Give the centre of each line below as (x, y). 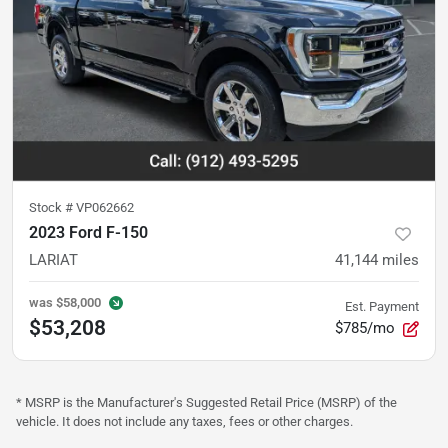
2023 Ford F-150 (88, 233)
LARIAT (53, 260)
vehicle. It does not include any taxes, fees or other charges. (184, 422)
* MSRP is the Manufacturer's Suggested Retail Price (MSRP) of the (206, 403)
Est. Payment (382, 307)
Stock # (52, 208)
